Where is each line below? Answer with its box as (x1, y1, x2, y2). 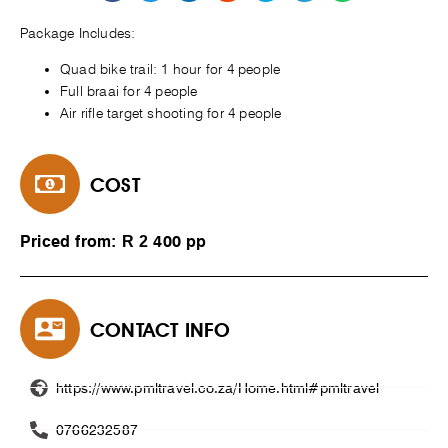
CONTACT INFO (90, 318, 231, 343)
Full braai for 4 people (60, 82, 198, 99)
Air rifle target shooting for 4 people (60, 104, 282, 121)
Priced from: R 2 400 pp (20, 234, 207, 251)
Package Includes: (20, 24, 136, 41)
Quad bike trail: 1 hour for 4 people (60, 60, 281, 77)
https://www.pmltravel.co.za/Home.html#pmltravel (56, 379, 380, 396)
